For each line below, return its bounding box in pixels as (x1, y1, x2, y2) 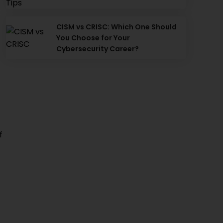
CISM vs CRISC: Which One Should (56, 22, 177, 32)
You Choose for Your (56, 33, 130, 43)
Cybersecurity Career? (56, 44, 139, 54)
